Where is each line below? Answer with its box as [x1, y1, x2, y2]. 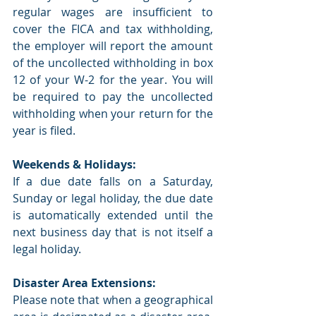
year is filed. [13, 123, 75, 139]
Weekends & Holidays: [13, 157, 136, 173]
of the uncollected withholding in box [13, 55, 213, 71]
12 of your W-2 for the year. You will [13, 72, 213, 88]
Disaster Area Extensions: [13, 275, 156, 291]
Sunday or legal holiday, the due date [13, 190, 213, 207]
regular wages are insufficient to [13, 4, 213, 20]
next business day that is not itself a [13, 224, 213, 241]
